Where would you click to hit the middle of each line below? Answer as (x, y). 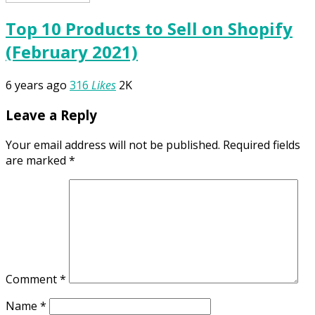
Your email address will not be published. (113, 144)
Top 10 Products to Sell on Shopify (149, 29)
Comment (33, 279)
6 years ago (36, 85)
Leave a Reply (51, 115)
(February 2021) (72, 52)
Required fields (262, 144)
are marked (37, 160)
